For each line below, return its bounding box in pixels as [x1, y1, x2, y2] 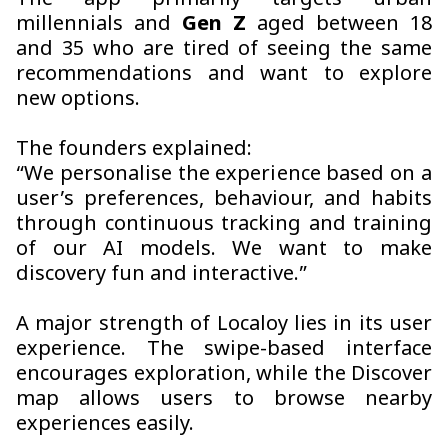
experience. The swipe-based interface [16, 337, 432, 364]
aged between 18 [246, 12, 432, 39]
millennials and [16, 12, 182, 39]
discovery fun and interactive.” [16, 262, 307, 289]
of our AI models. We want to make [16, 237, 432, 264]
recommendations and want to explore [16, 62, 432, 89]
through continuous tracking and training [16, 212, 432, 239]
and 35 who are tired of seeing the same [16, 37, 432, 64]
